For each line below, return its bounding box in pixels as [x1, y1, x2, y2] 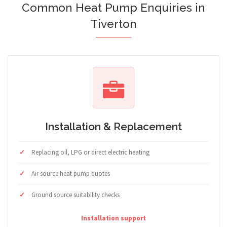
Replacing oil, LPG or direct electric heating [31, 148, 149, 157]
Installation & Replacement [45, 120, 182, 133]
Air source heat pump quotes [31, 169, 110, 178]
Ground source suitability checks [31, 191, 120, 200]
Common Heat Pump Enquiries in [22, 1, 205, 15]
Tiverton [90, 17, 137, 31]
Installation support [81, 214, 146, 223]
